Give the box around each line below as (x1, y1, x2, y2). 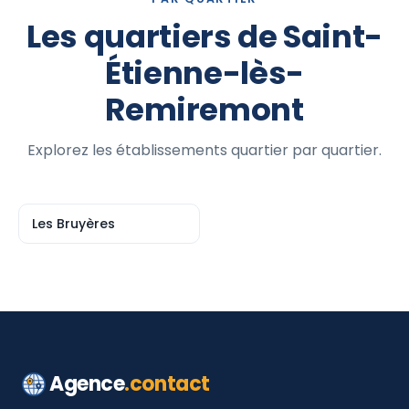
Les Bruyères (32, 215, 115, 233)
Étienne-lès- (105, 51, 304, 95)
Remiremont (105, 88, 304, 131)
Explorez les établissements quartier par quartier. (27, 140, 382, 161)
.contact (124, 370, 210, 398)
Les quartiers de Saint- (26, 15, 383, 58)
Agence (49, 370, 125, 398)
